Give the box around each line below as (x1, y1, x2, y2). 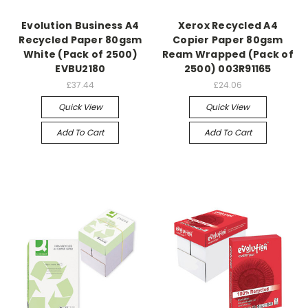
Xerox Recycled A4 (177, 18, 278, 32)
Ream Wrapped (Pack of (162, 47, 294, 61)
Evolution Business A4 (21, 18, 140, 32)
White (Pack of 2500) (23, 47, 137, 61)
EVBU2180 (55, 61, 106, 76)
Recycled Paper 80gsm (19, 32, 142, 47)
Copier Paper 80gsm (173, 32, 283, 47)
